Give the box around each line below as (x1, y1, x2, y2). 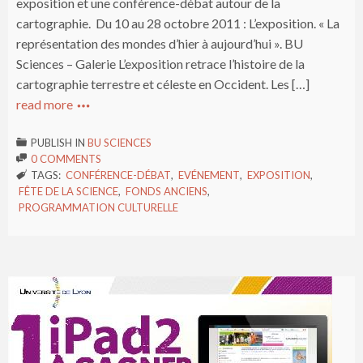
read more (16, 96, 73, 112)
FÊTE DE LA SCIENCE (19, 184, 118, 198)
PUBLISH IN (31, 135, 88, 149)
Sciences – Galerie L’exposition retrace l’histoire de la (16, 55, 305, 71)
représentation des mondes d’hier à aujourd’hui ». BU (16, 35, 303, 51)
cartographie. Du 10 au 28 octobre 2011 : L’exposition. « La (16, 15, 340, 31)
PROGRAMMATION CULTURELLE (19, 200, 178, 214)
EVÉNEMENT (178, 168, 240, 181)
